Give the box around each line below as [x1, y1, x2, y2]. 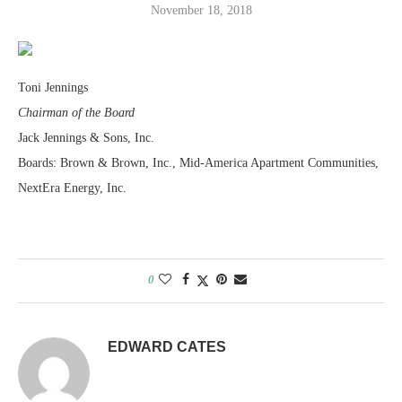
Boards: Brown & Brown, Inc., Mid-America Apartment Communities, [18, 155, 379, 170]
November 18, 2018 [150, 3, 252, 17]
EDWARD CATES [108, 338, 226, 354]
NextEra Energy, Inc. [18, 180, 127, 195]
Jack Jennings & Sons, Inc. [18, 130, 154, 144]
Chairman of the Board [18, 105, 135, 119]
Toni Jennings [18, 80, 88, 94]
